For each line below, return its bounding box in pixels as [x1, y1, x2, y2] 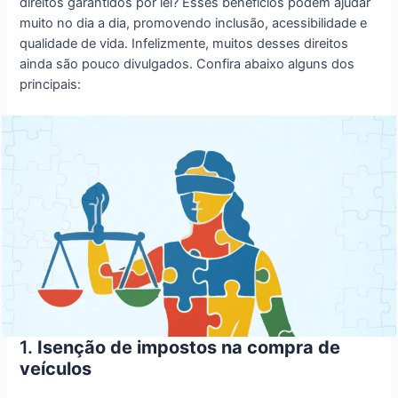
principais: [20, 76, 82, 92]
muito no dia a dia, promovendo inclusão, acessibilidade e [20, 14, 368, 31]
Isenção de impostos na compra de [37, 337, 341, 359]
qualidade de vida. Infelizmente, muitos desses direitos [20, 35, 349, 52]
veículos [20, 358, 92, 380]
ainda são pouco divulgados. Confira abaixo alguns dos [20, 55, 355, 72]
